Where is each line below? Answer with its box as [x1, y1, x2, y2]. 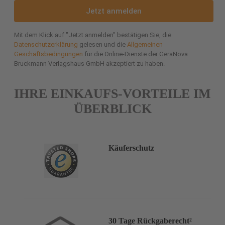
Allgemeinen [127, 41, 163, 49]
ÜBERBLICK [73, 101, 152, 117]
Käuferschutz [108, 143, 154, 152]
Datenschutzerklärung [14, 41, 78, 49]
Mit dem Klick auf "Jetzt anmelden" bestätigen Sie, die [14, 31, 171, 39]
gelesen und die [78, 41, 127, 49]
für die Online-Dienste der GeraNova [83, 50, 188, 58]
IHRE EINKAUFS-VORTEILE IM [14, 86, 211, 101]
